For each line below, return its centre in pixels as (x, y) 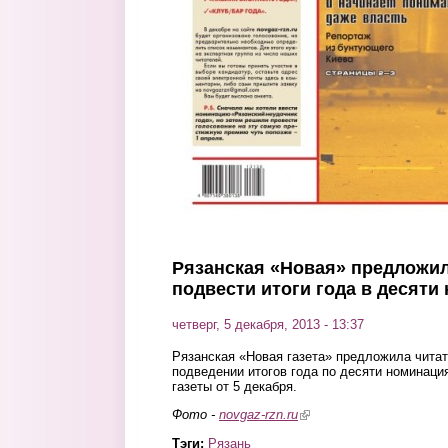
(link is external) (344, 415)
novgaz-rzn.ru (258, 415)
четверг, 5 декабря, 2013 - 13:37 (268, 324)
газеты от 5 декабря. (234, 386)
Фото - (195, 415)
